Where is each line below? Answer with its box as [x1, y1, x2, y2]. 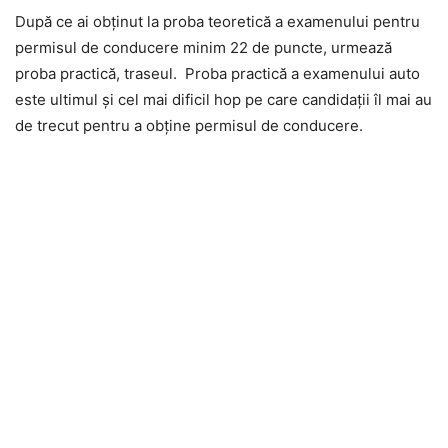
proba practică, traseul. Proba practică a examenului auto [15, 64, 420, 84]
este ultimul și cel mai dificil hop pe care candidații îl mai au [15, 90, 432, 110]
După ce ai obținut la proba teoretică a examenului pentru [15, 12, 420, 32]
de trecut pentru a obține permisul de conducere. [15, 116, 363, 136]
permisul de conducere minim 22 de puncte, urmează [15, 38, 392, 58]
